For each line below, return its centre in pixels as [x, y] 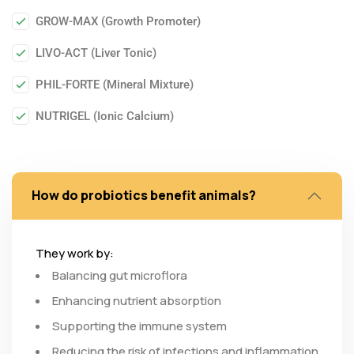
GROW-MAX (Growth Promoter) [118, 21]
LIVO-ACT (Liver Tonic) [96, 53]
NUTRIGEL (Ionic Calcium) [105, 116]
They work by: [75, 253]
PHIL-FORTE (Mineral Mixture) [115, 84]
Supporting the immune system [139, 326]
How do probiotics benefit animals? [144, 196]
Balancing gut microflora [120, 275]
